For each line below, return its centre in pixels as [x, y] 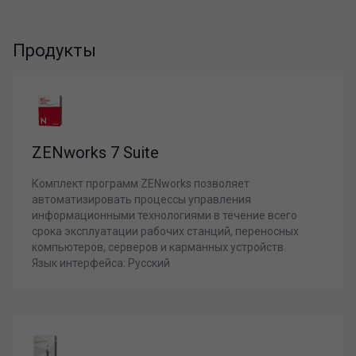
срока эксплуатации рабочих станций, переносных [165, 231]
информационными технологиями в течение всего [164, 215]
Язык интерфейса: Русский [101, 263]
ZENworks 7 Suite [95, 153]
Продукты [54, 50]
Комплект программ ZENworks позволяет [141, 184]
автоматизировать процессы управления [141, 199]
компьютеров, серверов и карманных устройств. [159, 247]
